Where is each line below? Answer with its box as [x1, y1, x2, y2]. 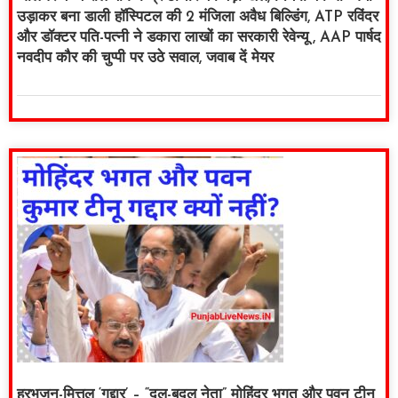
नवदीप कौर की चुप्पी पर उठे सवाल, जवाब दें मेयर [17, 51, 274, 67]
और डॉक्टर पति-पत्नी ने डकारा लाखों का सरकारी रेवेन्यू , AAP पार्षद [17, 30, 381, 46]
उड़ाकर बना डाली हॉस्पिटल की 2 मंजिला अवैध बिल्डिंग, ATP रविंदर [17, 10, 378, 26]
